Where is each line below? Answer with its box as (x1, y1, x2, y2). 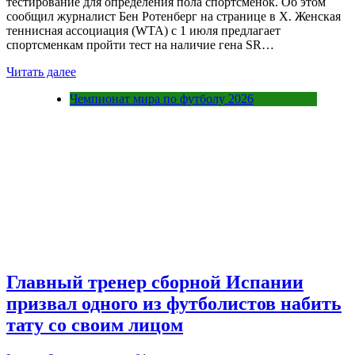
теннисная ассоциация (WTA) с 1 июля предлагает (6, 24, 281, 38)
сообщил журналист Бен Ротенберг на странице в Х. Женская (6, 10, 341, 24)
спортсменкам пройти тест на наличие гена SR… (6, 38, 274, 52)
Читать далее (6, 65, 76, 79)
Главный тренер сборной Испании (6, 271, 303, 292)
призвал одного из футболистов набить (6, 292, 342, 314)
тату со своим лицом (6, 314, 183, 335)
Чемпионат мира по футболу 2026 (70, 92, 254, 106)
